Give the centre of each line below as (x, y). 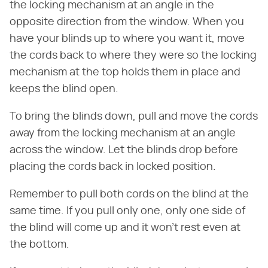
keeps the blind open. (64, 89)
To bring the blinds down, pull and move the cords (134, 116)
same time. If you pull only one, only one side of (127, 211)
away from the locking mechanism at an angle (123, 133)
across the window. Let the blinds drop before (124, 150)
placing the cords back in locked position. (113, 167)
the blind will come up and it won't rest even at (125, 228)
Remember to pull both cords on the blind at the (129, 194)
